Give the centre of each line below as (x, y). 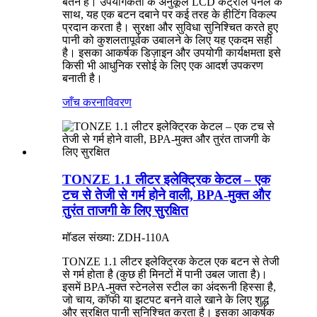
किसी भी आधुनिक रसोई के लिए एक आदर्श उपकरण (163, 65)
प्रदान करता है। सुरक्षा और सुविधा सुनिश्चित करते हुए (170, 27)
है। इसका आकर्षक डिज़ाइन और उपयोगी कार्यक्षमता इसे (172, 52)
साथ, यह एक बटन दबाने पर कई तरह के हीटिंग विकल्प (169, 14)
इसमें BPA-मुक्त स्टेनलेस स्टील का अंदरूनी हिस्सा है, (169, 287)
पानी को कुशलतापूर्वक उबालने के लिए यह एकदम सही (167, 40)
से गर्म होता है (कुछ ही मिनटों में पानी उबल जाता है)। (165, 275)
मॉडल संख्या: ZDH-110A (116, 238)
